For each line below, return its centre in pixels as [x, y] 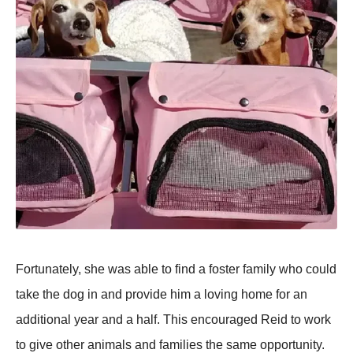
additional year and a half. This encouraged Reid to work [173, 320]
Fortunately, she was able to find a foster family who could [176, 269]
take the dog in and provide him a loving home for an [162, 295]
